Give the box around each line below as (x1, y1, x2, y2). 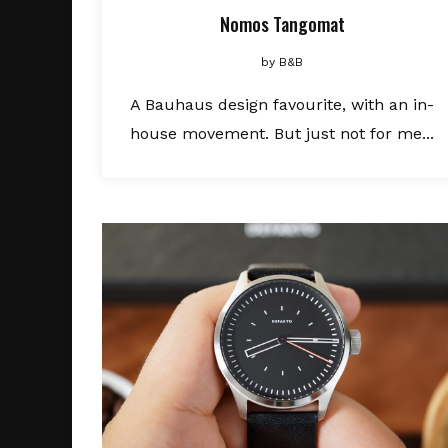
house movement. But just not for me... (130, 124, 434, 143)
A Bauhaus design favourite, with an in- (130, 95, 434, 114)
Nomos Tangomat (219, 11, 345, 37)
